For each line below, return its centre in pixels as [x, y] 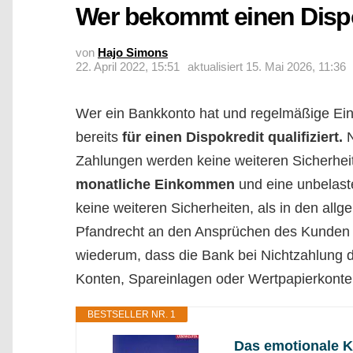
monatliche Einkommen [155, 184]
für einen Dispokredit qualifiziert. [232, 137]
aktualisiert [217, 67]
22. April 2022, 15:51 [128, 67]
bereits [99, 137]
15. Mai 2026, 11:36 [296, 67]
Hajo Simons [133, 52]
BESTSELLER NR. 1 [132, 314]
